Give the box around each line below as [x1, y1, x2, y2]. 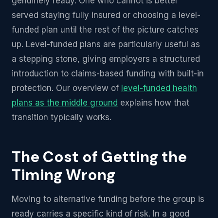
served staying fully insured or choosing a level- [12, 10, 200, 20]
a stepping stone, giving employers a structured [12, 54, 200, 64]
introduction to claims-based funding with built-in [12, 69, 204, 78]
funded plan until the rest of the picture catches [12, 25, 199, 35]
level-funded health [121, 83, 197, 93]
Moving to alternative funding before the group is [12, 194, 204, 204]
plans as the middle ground [12, 98, 118, 108]
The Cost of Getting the [12, 147, 187, 167]
